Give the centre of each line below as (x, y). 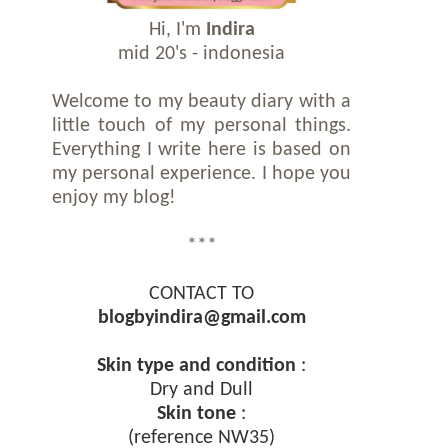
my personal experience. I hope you (201, 173)
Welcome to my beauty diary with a (201, 101)
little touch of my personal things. (201, 125)
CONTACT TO (201, 293)
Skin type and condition (196, 365)
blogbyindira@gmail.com (201, 317)
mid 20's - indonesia (201, 53)
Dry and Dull (201, 389)
